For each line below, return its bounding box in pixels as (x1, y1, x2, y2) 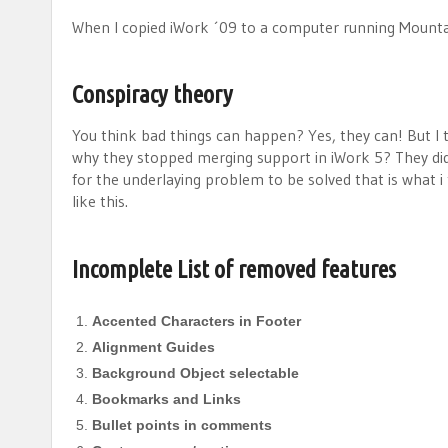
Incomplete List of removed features (72, 256, 396, 284)
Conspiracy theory (72, 81, 233, 109)
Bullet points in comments (92, 417, 272, 434)
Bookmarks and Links (92, 391, 241, 408)
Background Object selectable (92, 365, 299, 382)
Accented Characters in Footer (92, 313, 301, 330)
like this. (72, 191, 128, 212)
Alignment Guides (92, 339, 215, 356)
